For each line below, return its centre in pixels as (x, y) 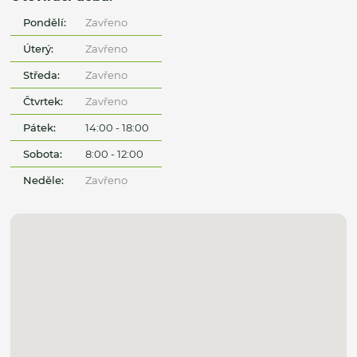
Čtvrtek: (43, 101)
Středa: (42, 75)
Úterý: (39, 48)
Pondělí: (45, 22)
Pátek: (40, 127)
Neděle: (44, 180)
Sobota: (43, 153)
